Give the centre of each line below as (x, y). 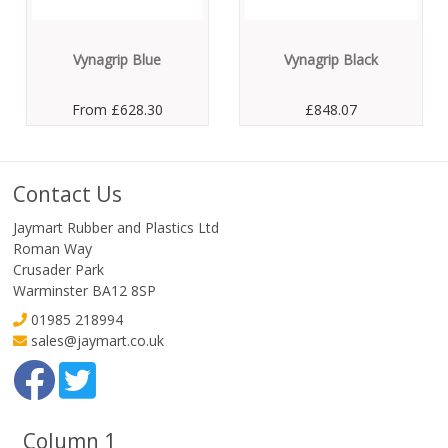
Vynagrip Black (330, 59)
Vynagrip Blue (117, 59)
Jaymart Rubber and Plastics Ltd (115, 227)
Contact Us (67, 193)
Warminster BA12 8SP (84, 290)
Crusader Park (58, 269)
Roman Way (52, 248)
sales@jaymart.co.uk (97, 340)
